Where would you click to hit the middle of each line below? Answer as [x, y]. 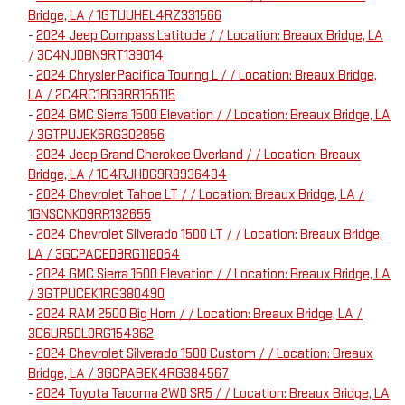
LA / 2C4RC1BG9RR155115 [102, 96]
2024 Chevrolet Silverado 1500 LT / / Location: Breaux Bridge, [209, 235]
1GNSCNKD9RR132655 [89, 215]
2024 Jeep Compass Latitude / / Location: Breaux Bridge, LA [210, 36]
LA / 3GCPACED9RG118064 [104, 255]
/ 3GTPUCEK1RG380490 [96, 295]
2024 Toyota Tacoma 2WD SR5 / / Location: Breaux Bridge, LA [213, 394]
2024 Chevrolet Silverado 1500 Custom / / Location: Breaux [205, 354]
